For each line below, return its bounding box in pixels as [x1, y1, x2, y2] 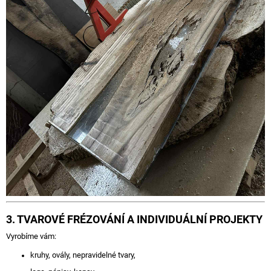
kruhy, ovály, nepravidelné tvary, [30, 250, 135, 260]
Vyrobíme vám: [6, 231, 56, 241]
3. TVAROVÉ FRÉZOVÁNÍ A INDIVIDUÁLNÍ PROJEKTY [6, 212, 263, 226]
